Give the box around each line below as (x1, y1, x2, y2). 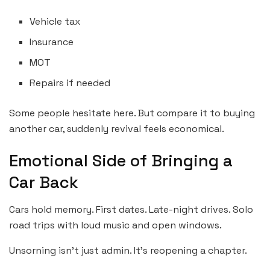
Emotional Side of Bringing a (9, 150, 233, 172)
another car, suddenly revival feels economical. (9, 122, 224, 135)
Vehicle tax (30, 14, 81, 28)
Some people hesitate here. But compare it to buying (9, 106, 255, 119)
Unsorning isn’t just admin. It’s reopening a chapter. (9, 243, 247, 257)
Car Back (9, 172, 78, 193)
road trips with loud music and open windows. (9, 218, 222, 231)
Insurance (30, 35, 74, 48)
